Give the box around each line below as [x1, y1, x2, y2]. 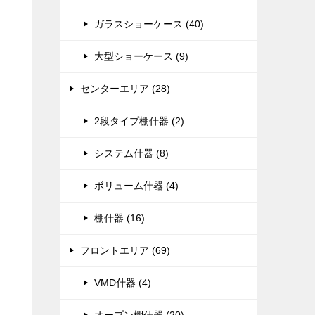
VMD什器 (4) [94, 277, 151, 288]
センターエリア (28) [80, 83, 170, 94]
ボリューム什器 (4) [94, 180, 179, 191]
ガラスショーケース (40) [94, 18, 204, 30]
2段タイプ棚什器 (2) [94, 115, 184, 127]
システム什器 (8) [94, 148, 169, 159]
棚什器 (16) [94, 212, 145, 224]
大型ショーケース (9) [94, 51, 188, 62]
